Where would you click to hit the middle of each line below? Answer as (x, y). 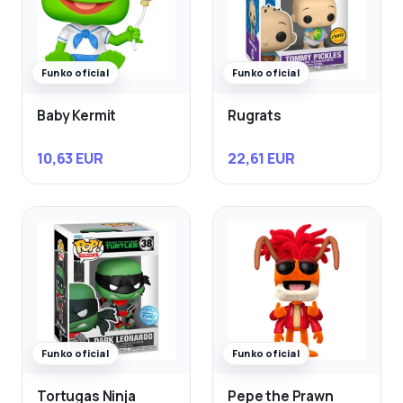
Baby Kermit (77, 115)
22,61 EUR (261, 159)
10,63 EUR (70, 159)
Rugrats (255, 115)
